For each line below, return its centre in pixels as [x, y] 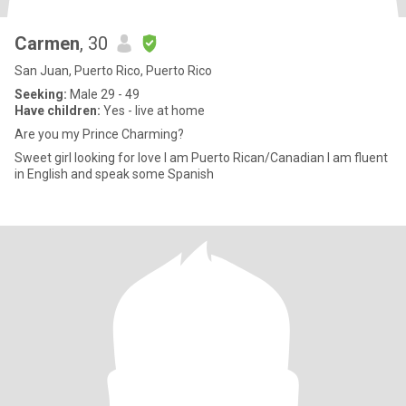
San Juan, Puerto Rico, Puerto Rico [113, 71]
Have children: [58, 111]
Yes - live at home [153, 111]
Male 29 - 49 [103, 94]
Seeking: [41, 94]
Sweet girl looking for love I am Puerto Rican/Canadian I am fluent [89, 158]
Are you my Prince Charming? [99, 134]
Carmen [47, 43]
